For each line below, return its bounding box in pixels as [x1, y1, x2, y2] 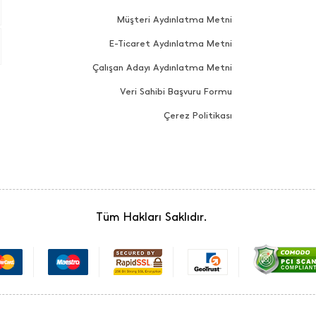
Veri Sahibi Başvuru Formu [120, 85, 233, 97]
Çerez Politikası [164, 109, 233, 121]
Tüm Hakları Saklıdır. [96, 209, 207, 224]
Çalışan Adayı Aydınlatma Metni [92, 61, 233, 73]
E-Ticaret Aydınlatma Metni [109, 37, 233, 49]
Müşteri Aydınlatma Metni [117, 13, 233, 25]
